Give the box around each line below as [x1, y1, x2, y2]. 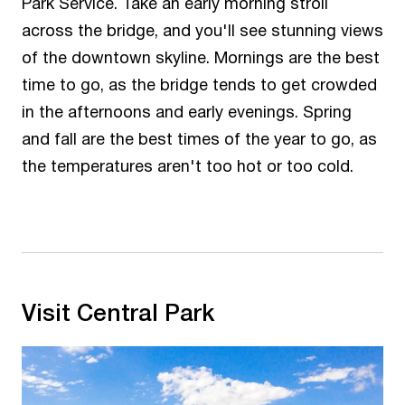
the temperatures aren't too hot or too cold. [22, 155, 353, 180]
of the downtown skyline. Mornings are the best [22, 46, 380, 71]
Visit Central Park [22, 294, 221, 327]
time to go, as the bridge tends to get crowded [22, 73, 377, 99]
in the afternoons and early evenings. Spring [22, 100, 352, 126]
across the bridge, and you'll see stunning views [22, 19, 383, 44]
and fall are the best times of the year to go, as [22, 127, 377, 153]
